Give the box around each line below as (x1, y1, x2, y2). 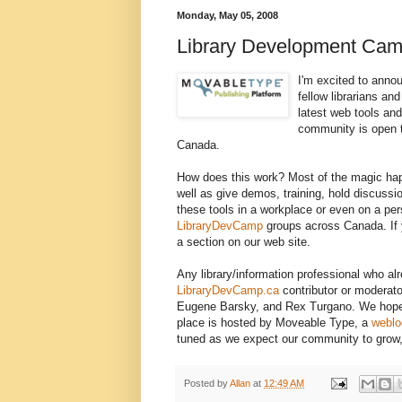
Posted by (184, 377, 230, 389)
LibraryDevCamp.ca (177, 284, 279, 298)
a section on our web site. (177, 235, 310, 249)
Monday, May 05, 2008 (177, 9, 278, 21)
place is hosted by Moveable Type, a (177, 316, 371, 330)
